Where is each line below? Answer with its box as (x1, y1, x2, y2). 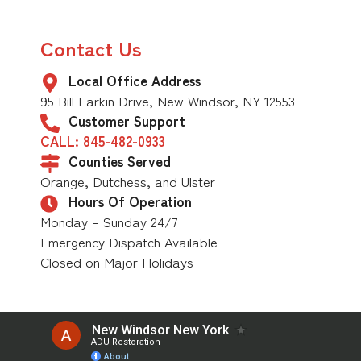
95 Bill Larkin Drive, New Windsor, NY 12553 (40, 90, 295, 111)
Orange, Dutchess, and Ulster (40, 171, 215, 192)
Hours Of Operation (68, 191, 192, 212)
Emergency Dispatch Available (40, 231, 218, 252)
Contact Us (40, 33, 142, 63)
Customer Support (68, 110, 185, 131)
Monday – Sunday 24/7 (40, 211, 177, 232)
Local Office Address (68, 70, 201, 91)
